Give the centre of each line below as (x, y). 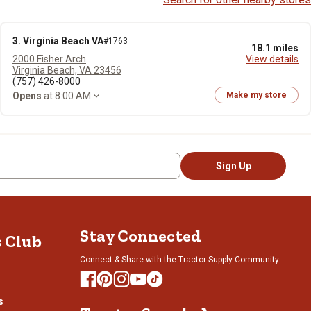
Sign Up (233, 166)
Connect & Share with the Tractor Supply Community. (180, 260)
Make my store (257, 95)
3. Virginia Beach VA (58, 41)
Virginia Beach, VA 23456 (67, 70)
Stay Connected (141, 236)
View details (272, 59)
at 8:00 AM (66, 95)
